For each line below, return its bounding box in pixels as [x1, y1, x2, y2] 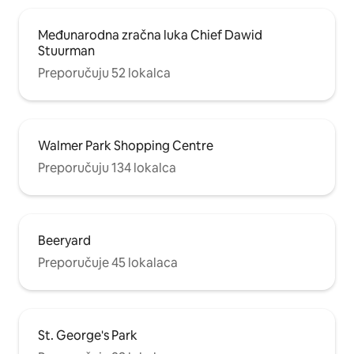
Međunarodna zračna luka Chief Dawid [38, 26, 262, 43]
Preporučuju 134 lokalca [38, 159, 176, 176]
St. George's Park [38, 326, 137, 344]
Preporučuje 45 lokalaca [38, 254, 178, 271]
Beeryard [38, 232, 91, 249]
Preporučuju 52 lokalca [38, 64, 171, 81]
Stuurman [38, 42, 95, 59]
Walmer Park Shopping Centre [38, 137, 213, 154]
